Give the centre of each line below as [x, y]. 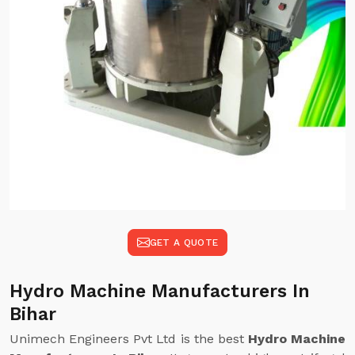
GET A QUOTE [184, 242]
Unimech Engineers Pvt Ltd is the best [129, 339]
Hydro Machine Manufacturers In [160, 291]
